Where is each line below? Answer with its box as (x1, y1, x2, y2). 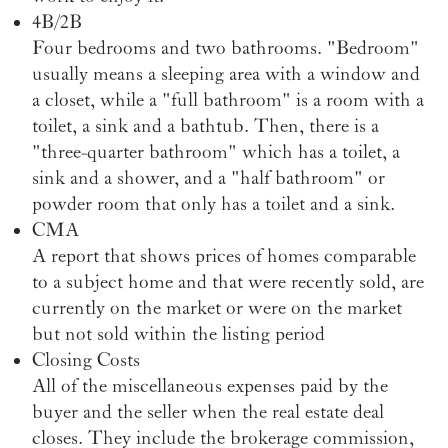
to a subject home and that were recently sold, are (32, 270, 424, 293)
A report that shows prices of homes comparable (32, 244, 416, 267)
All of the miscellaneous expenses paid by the (32, 374, 388, 397)
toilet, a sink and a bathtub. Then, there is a (32, 114, 379, 137)
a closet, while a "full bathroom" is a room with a (32, 88, 424, 111)
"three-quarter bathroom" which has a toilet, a (32, 140, 400, 163)
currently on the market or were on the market (32, 296, 402, 319)
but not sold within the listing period (32, 322, 325, 345)
